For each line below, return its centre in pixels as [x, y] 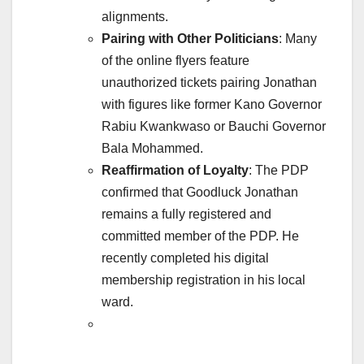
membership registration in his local [204, 280]
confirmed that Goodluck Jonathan [200, 193]
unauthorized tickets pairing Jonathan [209, 83]
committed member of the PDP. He [200, 236]
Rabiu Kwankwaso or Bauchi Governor [214, 127]
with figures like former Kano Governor [212, 105]
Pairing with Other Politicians [190, 39]
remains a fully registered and [186, 214]
